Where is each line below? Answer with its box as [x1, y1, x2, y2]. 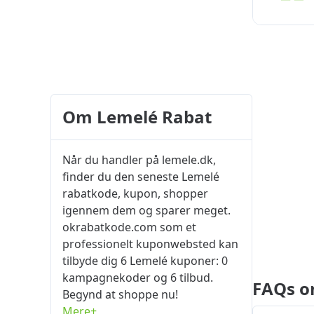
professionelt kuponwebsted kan [62, 236, 238, 252]
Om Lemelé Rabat [62, 105, 212, 128]
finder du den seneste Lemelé [62, 169, 219, 184]
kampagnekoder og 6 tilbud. [62, 270, 213, 285]
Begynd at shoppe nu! [62, 287, 178, 302]
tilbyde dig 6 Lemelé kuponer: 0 [62, 253, 228, 268]
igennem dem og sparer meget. [62, 203, 231, 218]
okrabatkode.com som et [62, 219, 196, 235]
